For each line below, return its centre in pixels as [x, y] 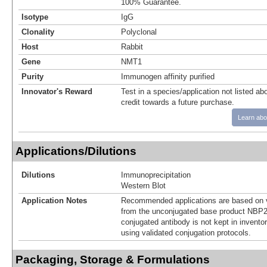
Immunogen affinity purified [168, 76]
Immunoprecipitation [156, 175]
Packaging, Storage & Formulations [113, 259]
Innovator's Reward [57, 91]
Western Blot [143, 185]
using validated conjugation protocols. [186, 232]
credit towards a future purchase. [178, 102]
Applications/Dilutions [76, 151]
